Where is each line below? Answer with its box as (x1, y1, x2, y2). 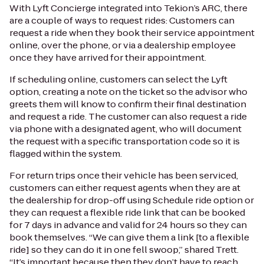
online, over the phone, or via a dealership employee (9, 38, 236, 51)
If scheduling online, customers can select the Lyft (9, 72, 227, 85)
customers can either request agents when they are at (9, 181, 240, 194)
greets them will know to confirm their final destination (9, 97, 246, 110)
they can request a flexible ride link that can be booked (9, 206, 245, 219)
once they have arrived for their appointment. (9, 51, 206, 64)
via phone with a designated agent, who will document (9, 122, 242, 135)
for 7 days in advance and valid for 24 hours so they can (9, 218, 247, 231)
